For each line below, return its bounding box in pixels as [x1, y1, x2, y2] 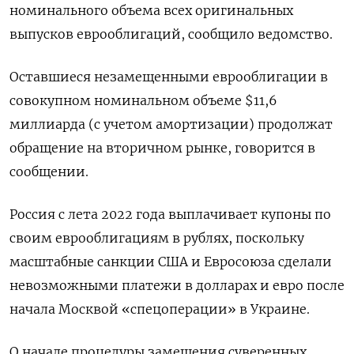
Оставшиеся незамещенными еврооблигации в [9, 69, 328, 85]
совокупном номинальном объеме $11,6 [9, 92, 277, 109]
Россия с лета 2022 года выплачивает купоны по [9, 206, 331, 223]
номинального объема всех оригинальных [9, 2, 293, 19]
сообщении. [9, 164, 88, 180]
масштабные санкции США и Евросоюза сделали [9, 254, 332, 270]
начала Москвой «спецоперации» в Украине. [9, 301, 310, 318]
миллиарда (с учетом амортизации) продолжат [9, 116, 333, 133]
